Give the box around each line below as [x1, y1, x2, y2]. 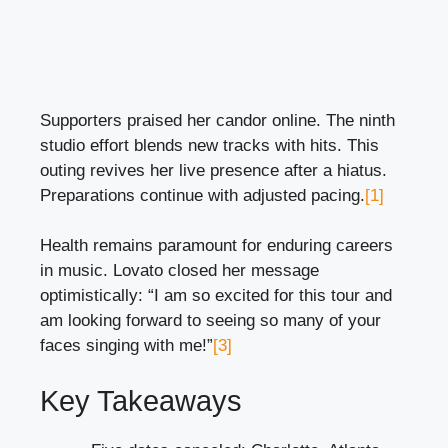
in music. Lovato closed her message [40, 261, 319, 281]
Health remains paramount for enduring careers [40, 236, 393, 256]
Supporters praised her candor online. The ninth [40, 110, 395, 130]
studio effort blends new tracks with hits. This [40, 135, 379, 155]
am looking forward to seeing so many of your [40, 311, 381, 331]
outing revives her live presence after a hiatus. [40, 160, 387, 180]
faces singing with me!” [40, 336, 213, 356]
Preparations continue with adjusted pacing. [40, 185, 365, 205]
